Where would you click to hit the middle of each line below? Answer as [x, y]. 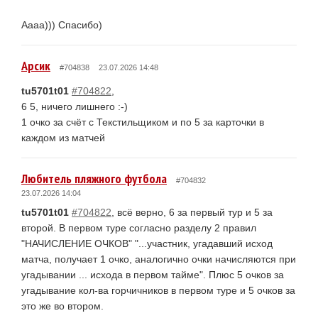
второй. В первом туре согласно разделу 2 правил [139, 227]
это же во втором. [62, 306]
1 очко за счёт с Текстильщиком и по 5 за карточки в [143, 122]
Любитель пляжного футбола [94, 178]
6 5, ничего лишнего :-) [75, 106]
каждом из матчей [63, 137]
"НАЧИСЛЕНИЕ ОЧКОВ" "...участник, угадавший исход [147, 243]
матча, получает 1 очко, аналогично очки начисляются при [159, 259]
